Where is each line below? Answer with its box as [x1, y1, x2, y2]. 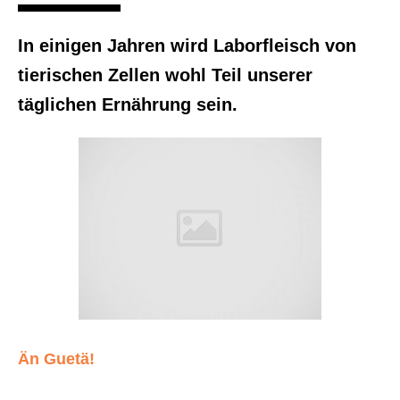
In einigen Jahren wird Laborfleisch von [18, 36, 356, 56]
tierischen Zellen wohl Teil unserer [18, 65, 312, 86]
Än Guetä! [18, 350, 95, 369]
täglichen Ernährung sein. [18, 95, 237, 115]
